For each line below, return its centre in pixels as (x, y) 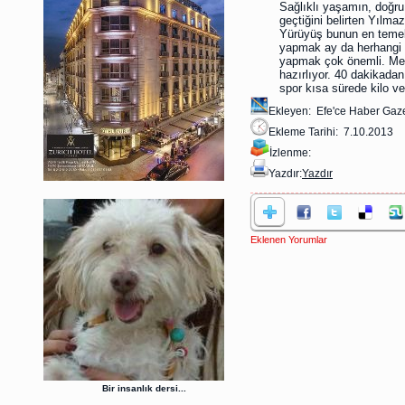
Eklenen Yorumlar (289, 240)
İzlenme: (292, 153)
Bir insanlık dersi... (144, 388)
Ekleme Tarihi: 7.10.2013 (331, 132)
